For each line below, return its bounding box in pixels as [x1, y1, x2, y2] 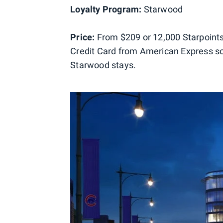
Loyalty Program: [70, 3, 142, 14]
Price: [70, 31, 95, 42]
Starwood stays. [70, 59, 136, 70]
